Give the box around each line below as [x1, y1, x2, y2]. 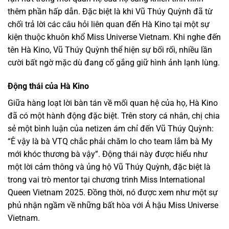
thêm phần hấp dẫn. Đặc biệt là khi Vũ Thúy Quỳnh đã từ [8, 6, 213, 16]
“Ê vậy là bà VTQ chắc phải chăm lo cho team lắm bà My [8, 136, 213, 146]
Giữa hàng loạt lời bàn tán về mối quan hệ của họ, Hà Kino [8, 98, 218, 108]
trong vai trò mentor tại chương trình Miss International [8, 174, 205, 185]
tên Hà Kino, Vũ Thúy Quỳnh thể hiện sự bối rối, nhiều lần [8, 44, 212, 55]
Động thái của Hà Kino [8, 81, 89, 91]
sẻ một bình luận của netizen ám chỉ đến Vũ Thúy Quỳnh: [8, 123, 214, 133]
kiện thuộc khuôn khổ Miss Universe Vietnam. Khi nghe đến [8, 32, 221, 42]
